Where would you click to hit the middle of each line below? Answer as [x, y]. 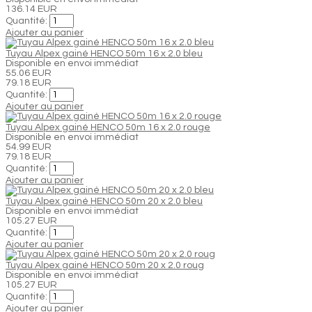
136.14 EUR [31, 9]
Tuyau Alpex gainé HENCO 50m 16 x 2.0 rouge [108, 127]
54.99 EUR [29, 147]
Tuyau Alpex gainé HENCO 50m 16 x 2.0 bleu [104, 53]
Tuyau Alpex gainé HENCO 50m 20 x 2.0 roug [105, 265]
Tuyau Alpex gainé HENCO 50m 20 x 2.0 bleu [104, 201]
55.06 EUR [29, 73]
